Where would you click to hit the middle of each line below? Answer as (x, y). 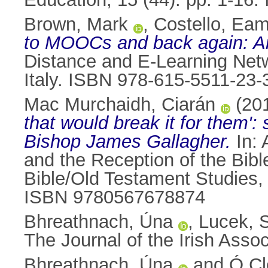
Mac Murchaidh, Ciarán (120, 105)
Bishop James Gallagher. (127, 142)
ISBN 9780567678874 (115, 197)
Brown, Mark (76, 25)
